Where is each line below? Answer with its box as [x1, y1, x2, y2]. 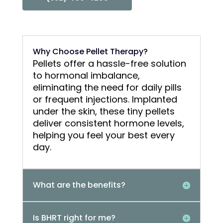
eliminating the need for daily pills [32, 81, 182, 94]
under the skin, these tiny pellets [32, 105, 175, 118]
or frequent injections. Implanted [32, 93, 177, 106]
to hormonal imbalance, [32, 69, 140, 82]
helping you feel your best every [32, 129, 175, 142]
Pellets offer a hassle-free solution [32, 57, 186, 70]
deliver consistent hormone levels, [32, 117, 184, 130]
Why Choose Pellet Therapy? [32, 46, 148, 58]
